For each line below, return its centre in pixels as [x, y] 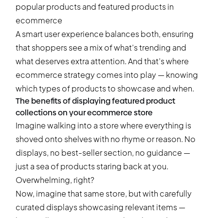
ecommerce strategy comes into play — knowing [107, 75]
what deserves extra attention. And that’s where [102, 61]
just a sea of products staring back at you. [92, 166]
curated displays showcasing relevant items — [100, 207]
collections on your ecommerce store [84, 113]
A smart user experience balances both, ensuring [105, 34]
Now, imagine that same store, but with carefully [104, 193]
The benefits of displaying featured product [95, 101]
